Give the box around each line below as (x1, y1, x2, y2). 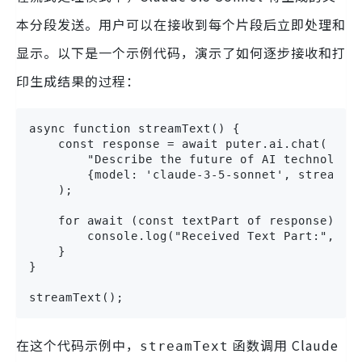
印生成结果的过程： (16, 70, 140, 90)
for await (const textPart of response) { (29, 213, 349, 227)
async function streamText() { (29, 121, 240, 135)
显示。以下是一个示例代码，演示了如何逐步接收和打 (16, 42, 346, 62)
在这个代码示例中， (16, 335, 140, 355)
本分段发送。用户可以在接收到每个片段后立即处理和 (16, 14, 346, 34)
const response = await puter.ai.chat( (29, 137, 327, 150)
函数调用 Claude (229, 335, 339, 355)
